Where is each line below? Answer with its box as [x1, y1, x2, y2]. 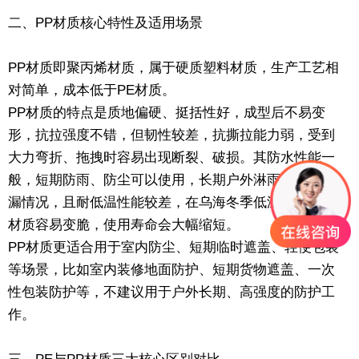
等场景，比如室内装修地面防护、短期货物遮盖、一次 [8, 261, 335, 277]
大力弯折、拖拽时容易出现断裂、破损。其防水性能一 [8, 149, 335, 165]
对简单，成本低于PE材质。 [8, 82, 175, 98]
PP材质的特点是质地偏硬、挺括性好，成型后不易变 [8, 104, 325, 120]
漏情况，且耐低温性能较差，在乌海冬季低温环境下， [8, 194, 335, 210]
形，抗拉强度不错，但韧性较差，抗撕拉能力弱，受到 [8, 127, 335, 143]
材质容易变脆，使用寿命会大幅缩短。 [8, 216, 240, 232]
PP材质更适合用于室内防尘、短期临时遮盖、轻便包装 [8, 239, 339, 255]
